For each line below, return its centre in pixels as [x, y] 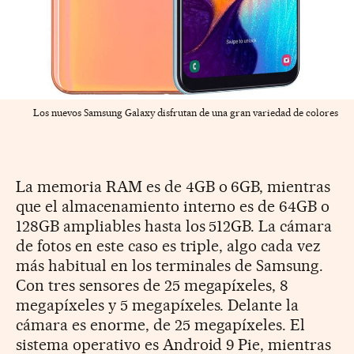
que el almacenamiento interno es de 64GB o [173, 207]
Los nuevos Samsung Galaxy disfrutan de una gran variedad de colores [186, 113]
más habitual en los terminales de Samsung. [170, 266]
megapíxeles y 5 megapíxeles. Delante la [158, 305]
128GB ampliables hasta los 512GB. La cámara [174, 226]
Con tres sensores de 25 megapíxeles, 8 [153, 286]
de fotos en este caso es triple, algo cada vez [169, 246]
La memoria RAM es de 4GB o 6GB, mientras [173, 187]
